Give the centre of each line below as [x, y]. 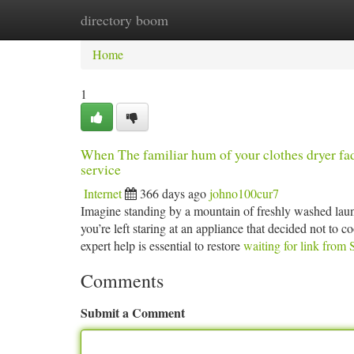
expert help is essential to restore [162, 245]
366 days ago [173, 193]
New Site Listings [203, 19]
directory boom [124, 20]
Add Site [294, 19]
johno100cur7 [244, 193]
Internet [103, 193]
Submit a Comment [133, 313]
